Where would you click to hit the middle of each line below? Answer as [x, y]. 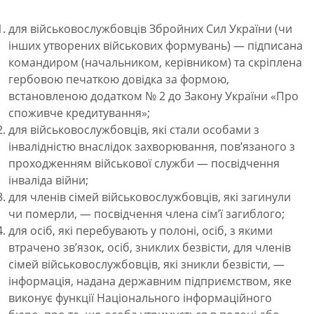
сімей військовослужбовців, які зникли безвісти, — [146, 265]
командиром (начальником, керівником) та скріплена [155, 63]
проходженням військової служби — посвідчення [144, 164]
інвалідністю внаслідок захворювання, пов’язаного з [152, 147]
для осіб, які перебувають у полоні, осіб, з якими [141, 231]
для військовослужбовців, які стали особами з [134, 130]
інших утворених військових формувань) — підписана [156, 46]
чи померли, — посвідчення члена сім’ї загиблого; [146, 214]
